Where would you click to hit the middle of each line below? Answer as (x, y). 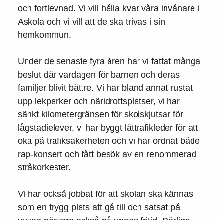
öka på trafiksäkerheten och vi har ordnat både (109, 141)
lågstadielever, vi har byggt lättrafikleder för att (108, 127)
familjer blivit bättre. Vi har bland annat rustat (105, 88)
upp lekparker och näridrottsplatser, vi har (99, 101)
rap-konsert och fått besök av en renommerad (107, 154)
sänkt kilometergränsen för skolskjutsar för (100, 114)
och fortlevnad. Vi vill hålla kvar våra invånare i (109, 8)
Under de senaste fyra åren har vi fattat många (109, 61)
